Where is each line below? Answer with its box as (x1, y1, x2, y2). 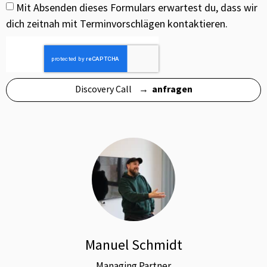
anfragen (151, 83, 193, 95)
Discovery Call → (74, 83, 152, 95)
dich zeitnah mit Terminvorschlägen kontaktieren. (6, 16, 228, 30)
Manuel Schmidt (85, 235, 182, 254)
